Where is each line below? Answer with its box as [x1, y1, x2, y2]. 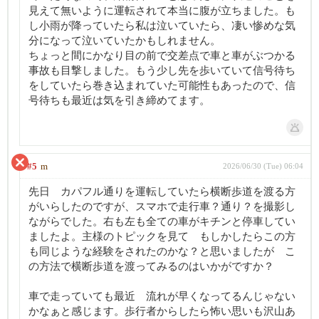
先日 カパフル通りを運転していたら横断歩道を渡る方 [28, 186, 296, 197]
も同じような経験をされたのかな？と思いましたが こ [28, 246, 296, 257]
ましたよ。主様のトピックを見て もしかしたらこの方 [28, 231, 296, 242]
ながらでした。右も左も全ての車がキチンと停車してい [28, 216, 296, 227]
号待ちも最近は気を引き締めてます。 [28, 95, 210, 106]
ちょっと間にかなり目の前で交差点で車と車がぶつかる [28, 50, 296, 61]
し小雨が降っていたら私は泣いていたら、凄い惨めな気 [28, 20, 296, 31]
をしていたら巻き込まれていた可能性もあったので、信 [28, 80, 296, 91]
